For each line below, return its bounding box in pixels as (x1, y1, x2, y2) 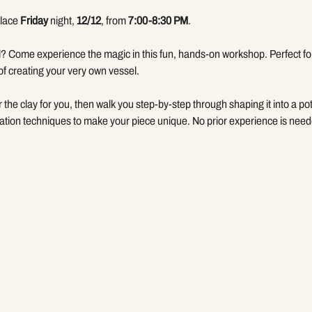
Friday (19, 14, 48, 26)
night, (47, 14, 77, 26)
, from (100, 14, 128, 26)
